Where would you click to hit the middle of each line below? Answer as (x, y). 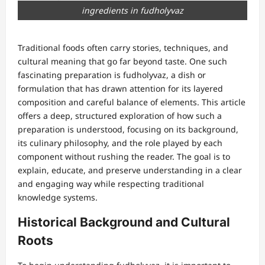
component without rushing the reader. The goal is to (124, 156)
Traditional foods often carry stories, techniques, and (123, 47)
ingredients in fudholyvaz (132, 10)
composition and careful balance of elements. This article (132, 102)
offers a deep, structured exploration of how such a (120, 115)
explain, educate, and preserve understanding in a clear (130, 170)
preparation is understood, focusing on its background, (128, 129)
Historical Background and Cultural (124, 222)
